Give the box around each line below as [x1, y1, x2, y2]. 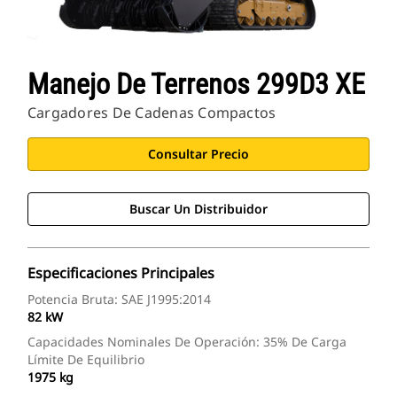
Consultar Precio [148, 145, 249, 163]
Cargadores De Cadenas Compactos [27, 103, 276, 123]
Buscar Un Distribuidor [129, 200, 268, 218]
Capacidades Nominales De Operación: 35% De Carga [27, 333, 346, 351]
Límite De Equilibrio [27, 351, 144, 369]
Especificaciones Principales [27, 263, 214, 284]
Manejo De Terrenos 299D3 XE [27, 67, 365, 102]
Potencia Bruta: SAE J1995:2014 [27, 291, 211, 308]
